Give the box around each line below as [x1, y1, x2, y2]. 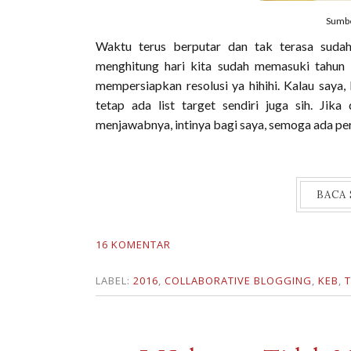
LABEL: [96, 273, 133, 288]
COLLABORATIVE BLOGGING [165, 273, 312, 288]
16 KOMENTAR [96, 237, 171, 251]
